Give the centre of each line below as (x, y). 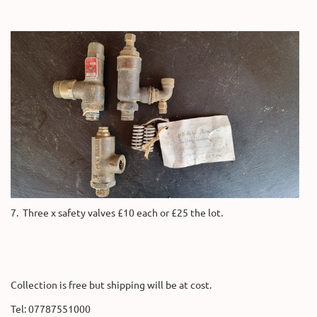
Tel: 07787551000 (51, 308)
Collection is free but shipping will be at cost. (111, 284)
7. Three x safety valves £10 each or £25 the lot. (117, 212)
